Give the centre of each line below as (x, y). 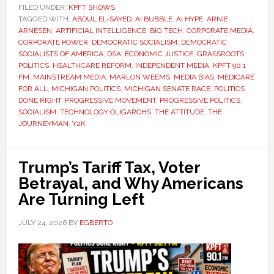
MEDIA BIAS (194, 77)
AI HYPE (189, 19)
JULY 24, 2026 (42, 223)
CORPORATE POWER (53, 42)
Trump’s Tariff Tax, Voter (109, 168)
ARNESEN (35, 31)
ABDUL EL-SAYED (102, 19)
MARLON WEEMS (139, 77)
